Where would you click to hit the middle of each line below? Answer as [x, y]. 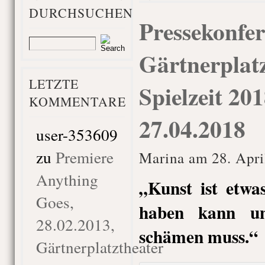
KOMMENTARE [77, 101]
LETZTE [54, 84]
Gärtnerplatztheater [99, 247]
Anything [67, 180]
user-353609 [77, 135]
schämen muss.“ [198, 236]
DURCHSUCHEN [81, 13]
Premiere [84, 157]
